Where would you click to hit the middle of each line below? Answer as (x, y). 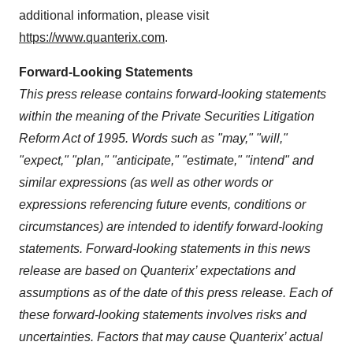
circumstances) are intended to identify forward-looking (171, 227)
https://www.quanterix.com (92, 37)
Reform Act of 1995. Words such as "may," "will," (153, 138)
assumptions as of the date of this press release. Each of (175, 293)
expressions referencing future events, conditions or (162, 204)
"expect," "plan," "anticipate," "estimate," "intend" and (166, 160)
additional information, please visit (114, 15)
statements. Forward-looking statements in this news (165, 249)
